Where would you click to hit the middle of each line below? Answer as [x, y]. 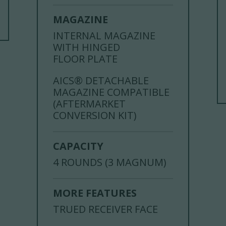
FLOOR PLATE [86, 59]
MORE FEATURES [95, 193]
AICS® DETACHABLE [101, 81]
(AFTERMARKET [90, 104]
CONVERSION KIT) [95, 116]
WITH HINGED [87, 47]
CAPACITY [78, 146]
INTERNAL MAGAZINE [104, 36]
